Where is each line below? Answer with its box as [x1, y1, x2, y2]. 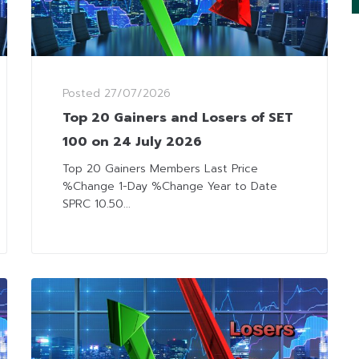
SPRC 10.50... [63, 196, 131, 213]
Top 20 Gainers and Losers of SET [63, 108, 293, 128]
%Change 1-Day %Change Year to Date [63, 178, 277, 196]
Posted [63, 85, 104, 103]
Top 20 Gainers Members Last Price [63, 160, 258, 178]
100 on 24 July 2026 [63, 132, 202, 152]
